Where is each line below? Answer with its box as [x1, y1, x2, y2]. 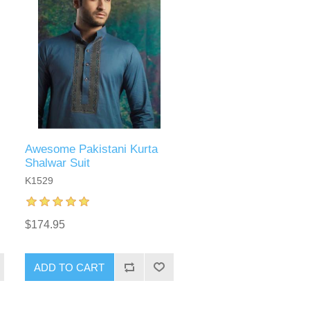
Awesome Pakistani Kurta [24, 143, 158, 156]
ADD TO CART [34, 261, 105, 273]
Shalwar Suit [24, 156, 90, 170]
